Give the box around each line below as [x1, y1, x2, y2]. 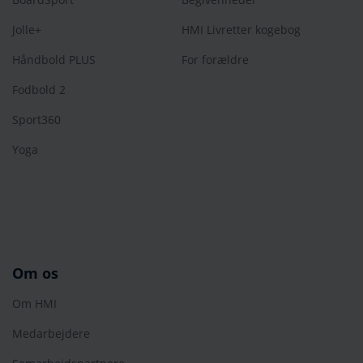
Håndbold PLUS [12, 52, 96, 68]
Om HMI [12, 296, 57, 312]
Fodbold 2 [12, 82, 66, 98]
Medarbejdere [12, 326, 90, 342]
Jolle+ [12, 22, 41, 38]
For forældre [181, 52, 249, 68]
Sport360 [12, 112, 61, 128]
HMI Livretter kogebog [181, 22, 301, 38]
